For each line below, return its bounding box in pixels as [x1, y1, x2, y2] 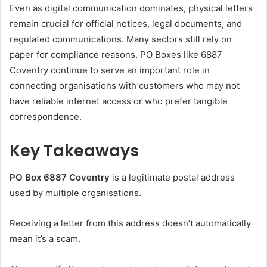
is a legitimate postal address [110, 171, 235, 183]
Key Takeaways [10, 139, 139, 162]
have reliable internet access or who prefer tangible [10, 95, 228, 107]
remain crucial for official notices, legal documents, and [10, 18, 242, 29]
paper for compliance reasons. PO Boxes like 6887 [10, 49, 222, 60]
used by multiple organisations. [10, 187, 141, 198]
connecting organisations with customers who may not [10, 80, 240, 91]
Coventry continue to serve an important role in [10, 64, 210, 76]
